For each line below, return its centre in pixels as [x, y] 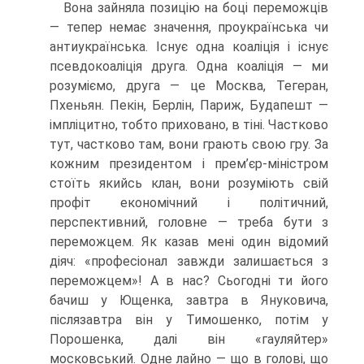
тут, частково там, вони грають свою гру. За [189, 145]
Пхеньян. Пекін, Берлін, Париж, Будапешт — [189, 106]
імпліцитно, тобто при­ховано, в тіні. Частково [189, 125]
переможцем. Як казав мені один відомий [189, 242]
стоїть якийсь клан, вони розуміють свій [189, 184]
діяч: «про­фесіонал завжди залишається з [189, 262]
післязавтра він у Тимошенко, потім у [189, 320]
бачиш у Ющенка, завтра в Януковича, [189, 301]
